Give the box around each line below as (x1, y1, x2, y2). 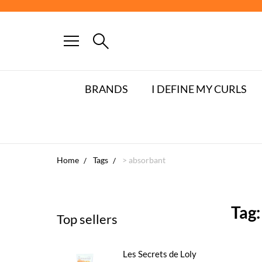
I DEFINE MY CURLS (151, 82, 247, 95)
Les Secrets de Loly (123, 249, 196, 259)
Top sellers (57, 211, 118, 227)
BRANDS (84, 82, 128, 95)
